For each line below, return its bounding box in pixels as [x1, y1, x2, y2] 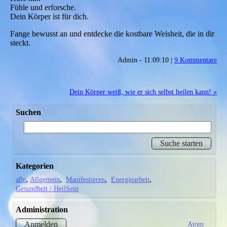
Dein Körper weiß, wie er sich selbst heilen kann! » [69, 88, 217, 96]
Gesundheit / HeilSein [16, 184, 79, 193]
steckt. [10, 39, 30, 48]
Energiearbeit [111, 175, 150, 183]
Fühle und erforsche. [10, 3, 76, 12]
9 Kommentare [174, 56, 217, 64]
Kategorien [16, 161, 54, 170]
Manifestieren [66, 175, 105, 183]
